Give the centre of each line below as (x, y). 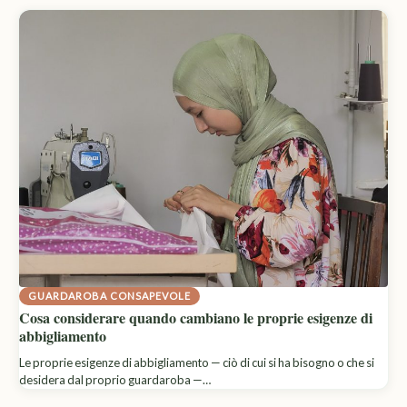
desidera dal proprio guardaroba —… (115, 379)
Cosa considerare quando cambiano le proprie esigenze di (196, 317)
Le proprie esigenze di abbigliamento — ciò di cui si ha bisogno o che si (197, 362)
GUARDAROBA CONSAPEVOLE (109, 295)
